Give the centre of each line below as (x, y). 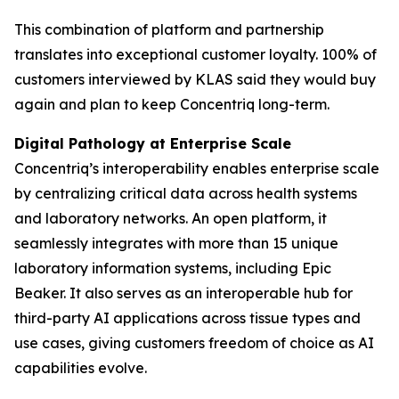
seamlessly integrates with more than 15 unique (176, 243)
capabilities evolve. (81, 368)
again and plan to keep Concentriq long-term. (172, 104)
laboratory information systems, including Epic (173, 268)
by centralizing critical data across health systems (186, 193)
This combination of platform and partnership (169, 29)
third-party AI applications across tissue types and (187, 318)
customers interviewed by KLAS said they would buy (195, 79)
